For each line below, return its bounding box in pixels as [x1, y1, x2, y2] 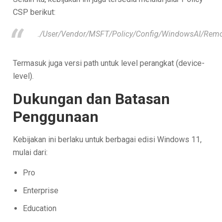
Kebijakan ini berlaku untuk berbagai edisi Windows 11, [13, 134, 202, 144]
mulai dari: [13, 147, 48, 157]
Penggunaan [13, 108, 99, 125]
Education [23, 203, 57, 213]
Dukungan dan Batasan [13, 90, 170, 108]
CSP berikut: [13, 7, 56, 17]
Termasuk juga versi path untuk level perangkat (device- [13, 58, 205, 68]
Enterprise [23, 185, 59, 195]
